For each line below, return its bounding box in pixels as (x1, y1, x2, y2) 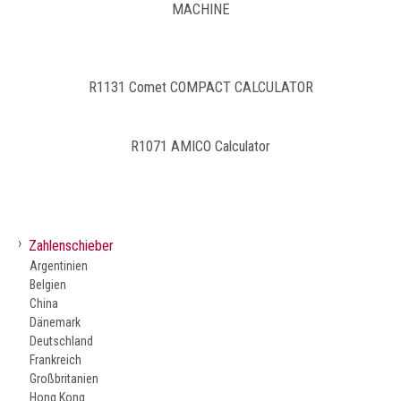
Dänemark (30, 314, 81, 329)
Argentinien (30, 258, 88, 273)
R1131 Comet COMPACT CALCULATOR (88, 79, 313, 97)
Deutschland (30, 333, 93, 348)
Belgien (30, 277, 66, 292)
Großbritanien (30, 371, 98, 386)
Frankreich (30, 352, 81, 367)
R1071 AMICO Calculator (131, 138, 270, 156)
